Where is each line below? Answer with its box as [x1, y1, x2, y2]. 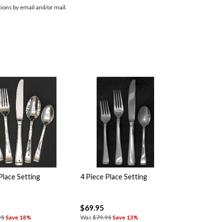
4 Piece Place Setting [80, 172, 147, 181]
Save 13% [112, 214, 138, 221]
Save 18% [5, 214, 32, 221]
